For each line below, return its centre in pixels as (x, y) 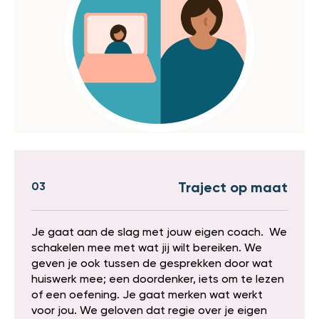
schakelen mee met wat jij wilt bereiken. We (147, 249)
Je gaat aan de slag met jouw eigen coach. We (159, 233)
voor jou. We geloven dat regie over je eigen (149, 312)
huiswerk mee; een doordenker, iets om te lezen (158, 280)
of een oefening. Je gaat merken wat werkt (147, 296)
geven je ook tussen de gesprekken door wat (152, 265)
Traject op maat (233, 189)
